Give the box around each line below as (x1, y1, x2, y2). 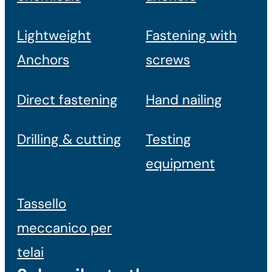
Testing (146, 131, 191, 149)
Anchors (17, 51, 69, 69)
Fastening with (146, 27, 237, 45)
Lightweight (17, 27, 91, 45)
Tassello (17, 194, 66, 212)
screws (146, 51, 190, 69)
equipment (146, 155, 215, 173)
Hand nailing (146, 90, 222, 109)
